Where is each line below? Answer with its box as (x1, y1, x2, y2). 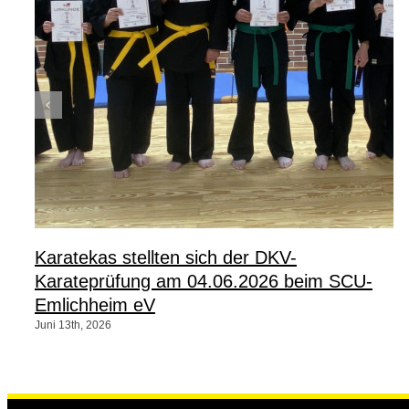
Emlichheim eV (34, 294, 155, 315)
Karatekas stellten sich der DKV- (34, 246, 297, 267)
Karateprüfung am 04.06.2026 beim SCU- (34, 270, 372, 291)
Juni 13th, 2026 (34, 319, 111, 332)
